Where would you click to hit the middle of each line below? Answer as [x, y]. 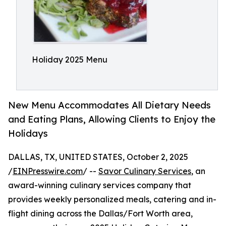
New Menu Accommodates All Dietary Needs [109, 105]
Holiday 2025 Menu [70, 60]
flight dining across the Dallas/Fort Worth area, [100, 214]
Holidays [28, 133]
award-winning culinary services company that [100, 185]
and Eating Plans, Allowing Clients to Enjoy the [112, 119]
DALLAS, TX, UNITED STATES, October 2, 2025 [98, 157]
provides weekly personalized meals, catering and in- [112, 200]
